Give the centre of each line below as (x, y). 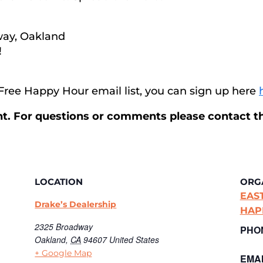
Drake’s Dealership (76, 204)
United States (134, 240)
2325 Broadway (64, 227)
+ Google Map (63, 253)
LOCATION (59, 182)
